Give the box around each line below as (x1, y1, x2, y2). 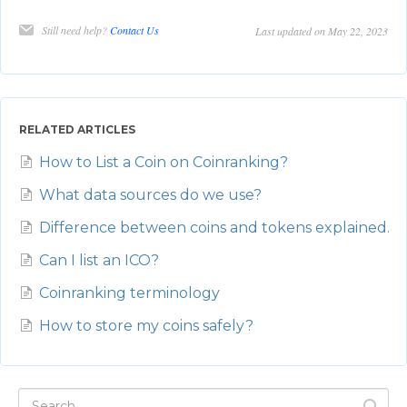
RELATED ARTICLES (19, 123, 135, 137)
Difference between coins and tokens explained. (39, 219, 390, 237)
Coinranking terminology (39, 284, 220, 303)
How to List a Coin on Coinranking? (39, 154, 288, 172)
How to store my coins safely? (39, 317, 253, 335)
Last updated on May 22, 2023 (255, 24, 388, 39)
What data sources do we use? (39, 186, 262, 204)
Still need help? (42, 23, 110, 38)
